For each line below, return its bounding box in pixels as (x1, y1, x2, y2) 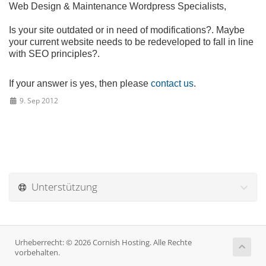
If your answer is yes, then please (9, 78, 151, 88)
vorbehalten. (15, 248, 60, 258)
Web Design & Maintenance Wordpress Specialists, (9, 1, 226, 11)
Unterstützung (27, 180, 97, 194)
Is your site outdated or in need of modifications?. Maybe (9, 25, 245, 35)
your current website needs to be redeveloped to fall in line (9, 37, 254, 47)
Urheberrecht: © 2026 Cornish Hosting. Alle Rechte (15, 237, 192, 248)
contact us (151, 78, 194, 88)
